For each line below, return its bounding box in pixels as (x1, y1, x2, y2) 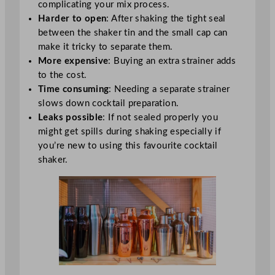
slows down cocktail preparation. (38, 99, 179, 109)
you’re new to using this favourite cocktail (38, 141, 218, 151)
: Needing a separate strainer (109, 85, 230, 95)
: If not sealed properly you (103, 113, 219, 123)
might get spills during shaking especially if (38, 127, 222, 137)
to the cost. (38, 71, 87, 80)
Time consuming (38, 85, 109, 95)
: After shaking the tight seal (106, 14, 226, 24)
